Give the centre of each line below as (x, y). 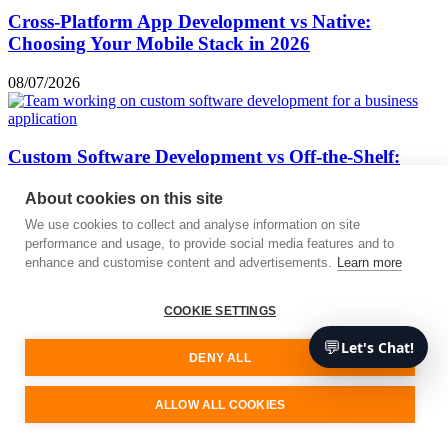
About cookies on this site (124, 198)
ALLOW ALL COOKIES (220, 404)
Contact (32, 331)
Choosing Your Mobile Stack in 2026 (159, 44)
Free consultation (62, 313)
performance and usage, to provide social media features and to (209, 243)
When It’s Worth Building (114, 179)
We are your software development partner (183, 274)
